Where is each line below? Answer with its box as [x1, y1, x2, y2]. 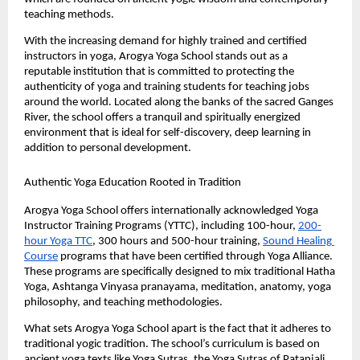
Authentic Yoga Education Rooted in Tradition [24, 177, 241, 190]
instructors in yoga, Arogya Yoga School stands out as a [24, 50, 288, 63]
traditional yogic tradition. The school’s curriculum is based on [24, 337, 320, 350]
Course [24, 251, 58, 264]
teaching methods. [24, 9, 114, 22]
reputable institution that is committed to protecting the [24, 65, 294, 78]
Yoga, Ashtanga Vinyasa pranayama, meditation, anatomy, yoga [24, 281, 331, 294]
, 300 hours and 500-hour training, [92, 235, 263, 248]
